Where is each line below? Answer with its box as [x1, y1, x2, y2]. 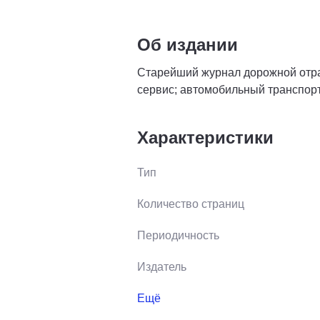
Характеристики [137, 127, 274, 147]
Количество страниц [137, 197, 244, 210]
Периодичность [137, 229, 219, 241]
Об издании [137, 34, 238, 54]
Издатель [137, 260, 186, 273]
